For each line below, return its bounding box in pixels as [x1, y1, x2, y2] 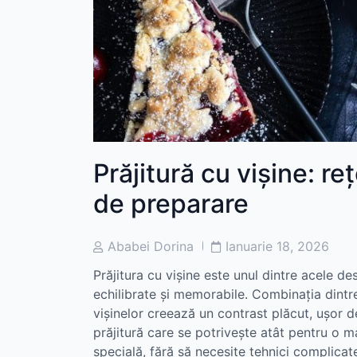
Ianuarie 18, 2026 [226, 237, 329, 254]
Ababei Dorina [108, 237, 194, 254]
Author [92, 253, 127, 268]
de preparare [93, 188, 249, 220]
